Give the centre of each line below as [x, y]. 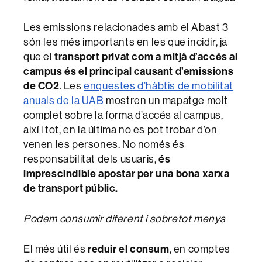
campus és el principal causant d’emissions [129, 71]
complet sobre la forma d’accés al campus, [123, 115]
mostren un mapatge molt [166, 100]
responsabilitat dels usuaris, [91, 158]
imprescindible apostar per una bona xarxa [127, 173]
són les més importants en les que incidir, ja [126, 42]
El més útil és [55, 249]
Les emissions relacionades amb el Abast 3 [126, 27]
